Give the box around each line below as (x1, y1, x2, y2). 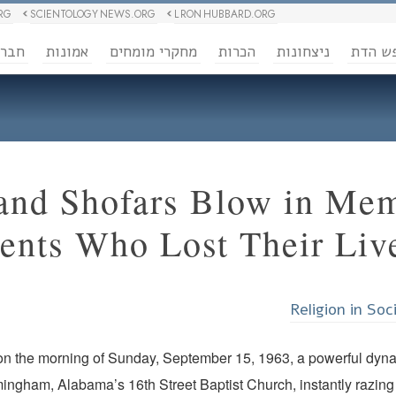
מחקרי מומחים (110, 42, 197, 62)
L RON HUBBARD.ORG (173, 6, 276, 22)
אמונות (46, 42, 88, 62)
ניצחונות (277, 42, 330, 62)
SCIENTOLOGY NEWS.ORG (29, 6, 156, 22)
